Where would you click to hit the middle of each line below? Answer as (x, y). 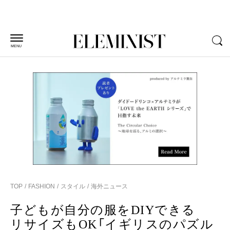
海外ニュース (108, 186)
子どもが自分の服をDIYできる (109, 210)
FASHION (42, 186)
